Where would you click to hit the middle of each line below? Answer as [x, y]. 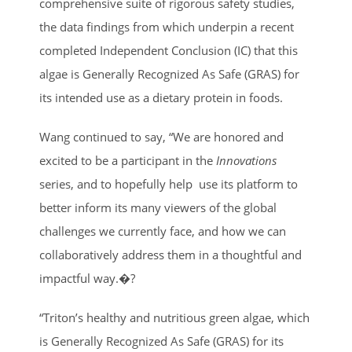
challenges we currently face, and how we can [163, 231]
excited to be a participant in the [128, 160]
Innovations [246, 160]
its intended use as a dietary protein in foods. [161, 97]
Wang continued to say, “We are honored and [161, 136]
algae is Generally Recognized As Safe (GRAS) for [169, 73]
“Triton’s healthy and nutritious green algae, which [174, 317]
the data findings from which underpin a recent [167, 26]
